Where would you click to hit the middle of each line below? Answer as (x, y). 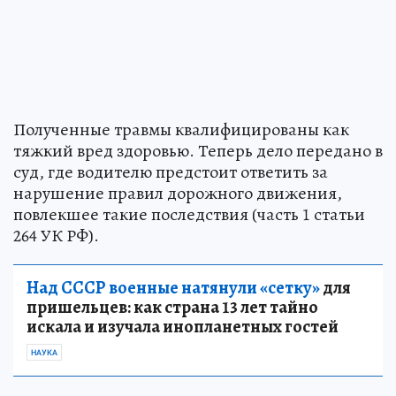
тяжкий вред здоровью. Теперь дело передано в (198, 150)
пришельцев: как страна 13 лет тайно (172, 307)
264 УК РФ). (56, 235)
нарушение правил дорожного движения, (178, 193)
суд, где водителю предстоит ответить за (171, 171)
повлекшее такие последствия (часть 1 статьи (189, 214)
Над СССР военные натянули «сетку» (173, 287)
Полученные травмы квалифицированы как (181, 129)
